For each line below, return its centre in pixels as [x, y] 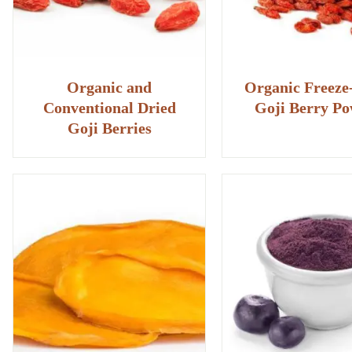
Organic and [110, 87]
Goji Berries [109, 128]
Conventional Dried [109, 108]
